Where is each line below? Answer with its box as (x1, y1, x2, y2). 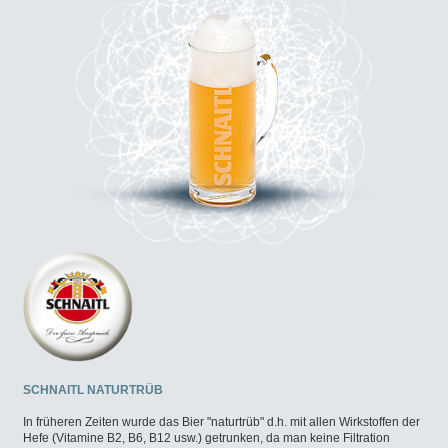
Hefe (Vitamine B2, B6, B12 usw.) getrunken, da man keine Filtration (23, 431, 390, 445)
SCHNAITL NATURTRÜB (23, 383, 163, 397)
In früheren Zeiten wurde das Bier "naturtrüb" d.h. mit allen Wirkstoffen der (23, 415, 420, 429)
